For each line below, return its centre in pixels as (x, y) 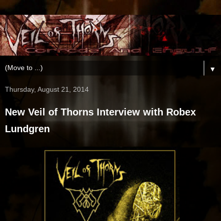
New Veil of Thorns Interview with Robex (100, 112)
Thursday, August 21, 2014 (47, 89)
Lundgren (27, 129)
